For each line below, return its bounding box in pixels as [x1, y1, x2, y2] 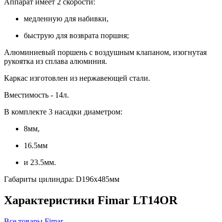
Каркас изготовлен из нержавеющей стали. [4, 74, 150, 82]
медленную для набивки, [24, 14, 109, 23]
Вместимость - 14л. [4, 91, 69, 99]
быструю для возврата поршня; [24, 31, 129, 40]
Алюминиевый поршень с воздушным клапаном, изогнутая [4, 48, 207, 56]
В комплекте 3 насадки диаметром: [4, 108, 122, 116]
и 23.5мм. [24, 158, 56, 166]
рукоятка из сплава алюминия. [4, 57, 107, 65]
